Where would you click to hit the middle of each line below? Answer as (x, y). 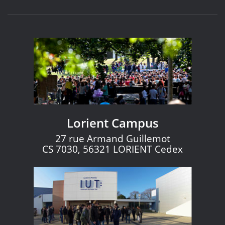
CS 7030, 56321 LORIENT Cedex (113, 149)
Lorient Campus (113, 123)
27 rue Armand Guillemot (113, 139)
